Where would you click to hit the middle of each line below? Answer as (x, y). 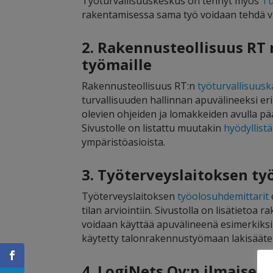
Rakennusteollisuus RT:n (140, 86)
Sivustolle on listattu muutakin (153, 128)
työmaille (117, 65)
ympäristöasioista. (124, 142)
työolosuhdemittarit (223, 197)
